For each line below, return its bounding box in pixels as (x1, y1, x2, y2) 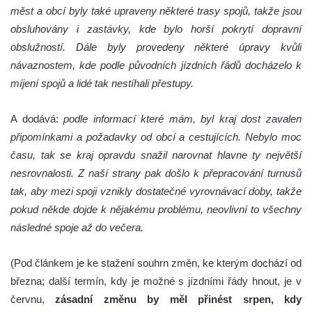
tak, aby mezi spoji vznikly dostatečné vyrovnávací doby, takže (10, 185, 302, 197)
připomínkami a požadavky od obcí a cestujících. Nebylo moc (10, 130, 302, 143)
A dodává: (10, 112, 64, 125)
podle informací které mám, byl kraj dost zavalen (63, 112, 302, 125)
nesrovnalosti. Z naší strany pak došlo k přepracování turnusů (10, 166, 302, 179)
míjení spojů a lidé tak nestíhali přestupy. (10, 77, 194, 89)
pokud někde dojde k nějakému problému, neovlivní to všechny (10, 203, 302, 215)
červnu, (10, 292, 56, 305)
